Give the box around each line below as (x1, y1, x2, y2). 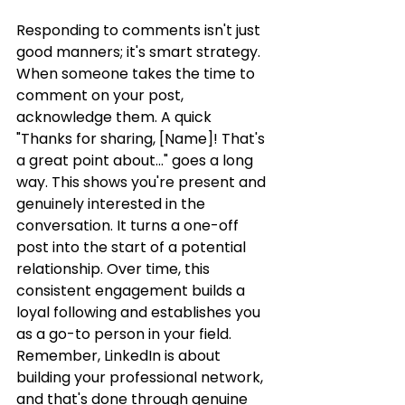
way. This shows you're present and (16, 172, 269, 193)
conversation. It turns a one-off (16, 215, 242, 236)
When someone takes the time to (16, 63, 259, 84)
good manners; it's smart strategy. (16, 42, 264, 62)
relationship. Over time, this (16, 259, 213, 279)
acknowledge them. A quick (16, 107, 215, 127)
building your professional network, (16, 367, 267, 388)
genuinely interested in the (16, 193, 209, 214)
